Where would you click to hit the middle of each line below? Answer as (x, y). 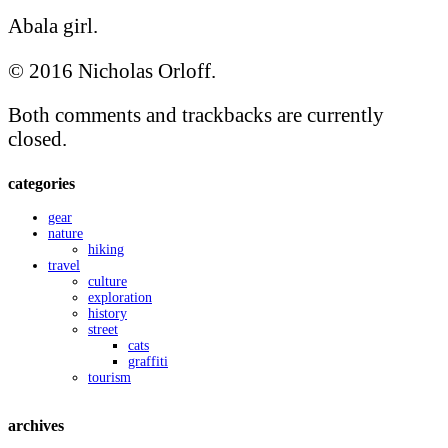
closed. (37, 139)
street (103, 330)
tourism (109, 378)
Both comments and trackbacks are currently (196, 115)
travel (64, 266)
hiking (106, 250)
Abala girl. (53, 25)
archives (36, 425)
